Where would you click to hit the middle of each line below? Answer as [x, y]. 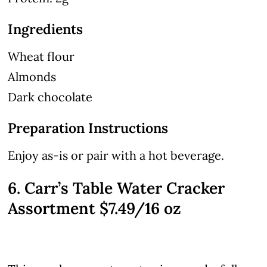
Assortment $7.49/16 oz [95, 208]
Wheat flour [41, 56]
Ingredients [46, 29]
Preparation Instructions [88, 128]
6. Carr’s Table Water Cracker [117, 187]
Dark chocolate [50, 97]
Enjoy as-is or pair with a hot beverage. [116, 155]
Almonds [32, 76]
